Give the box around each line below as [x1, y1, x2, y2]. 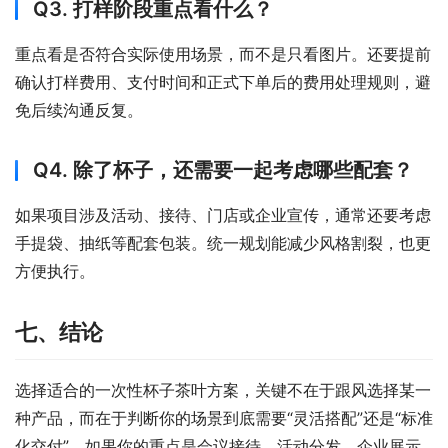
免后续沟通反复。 [15, 100, 143, 120]
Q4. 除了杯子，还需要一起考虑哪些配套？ [33, 158, 413, 182]
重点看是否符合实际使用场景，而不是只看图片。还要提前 [15, 44, 431, 64]
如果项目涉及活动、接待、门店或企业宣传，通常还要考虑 [15, 205, 431, 225]
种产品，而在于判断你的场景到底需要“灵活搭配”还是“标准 [15, 408, 433, 428]
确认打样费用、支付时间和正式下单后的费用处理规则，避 [15, 72, 431, 92]
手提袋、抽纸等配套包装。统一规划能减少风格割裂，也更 [15, 233, 431, 253]
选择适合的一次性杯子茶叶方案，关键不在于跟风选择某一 [15, 380, 431, 400]
